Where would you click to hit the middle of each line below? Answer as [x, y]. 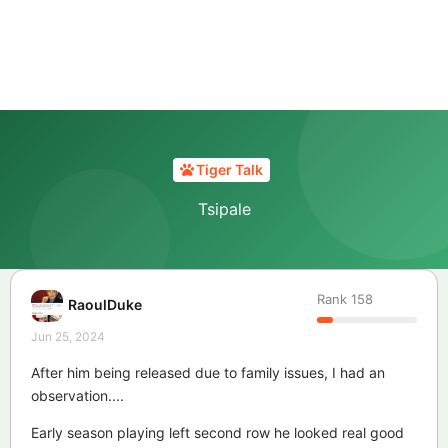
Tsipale [224, 208]
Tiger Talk [229, 170]
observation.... [77, 395]
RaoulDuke [105, 305]
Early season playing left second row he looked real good [217, 432]
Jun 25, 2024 [68, 336]
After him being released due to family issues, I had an [208, 372]
